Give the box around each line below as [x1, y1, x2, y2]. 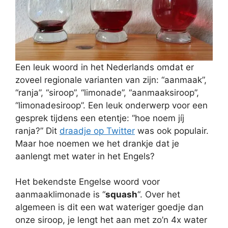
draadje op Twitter [60, 125, 135, 136]
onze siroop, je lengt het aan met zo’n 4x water [15, 215, 207, 225]
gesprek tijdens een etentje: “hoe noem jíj [15, 112, 184, 123]
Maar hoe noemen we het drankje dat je [15, 138, 179, 149]
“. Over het [137, 189, 180, 199]
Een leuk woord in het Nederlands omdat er [15, 62, 194, 72]
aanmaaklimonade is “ [15, 189, 105, 199]
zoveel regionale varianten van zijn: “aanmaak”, [15, 74, 207, 85]
